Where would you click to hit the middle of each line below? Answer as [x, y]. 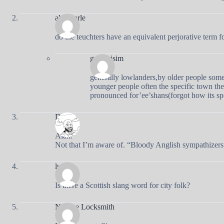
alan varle [70, 17]
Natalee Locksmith [85, 206]
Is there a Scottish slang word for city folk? [122, 185]
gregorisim [107, 58]
